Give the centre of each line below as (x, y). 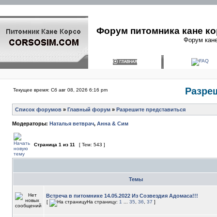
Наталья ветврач (72, 124)
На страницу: (103, 202)
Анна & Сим (113, 124)
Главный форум (89, 109)
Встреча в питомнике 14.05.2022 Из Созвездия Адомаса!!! (122, 196)
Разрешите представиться (151, 109)
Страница (46, 145)
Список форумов (38, 109)
